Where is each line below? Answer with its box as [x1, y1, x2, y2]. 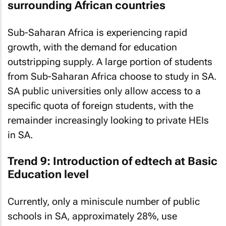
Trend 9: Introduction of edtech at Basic [8, 155, 217, 167]
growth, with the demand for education [8, 41, 177, 53]
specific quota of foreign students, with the [8, 99, 193, 111]
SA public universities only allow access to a [8, 85, 201, 97]
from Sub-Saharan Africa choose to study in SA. [8, 70, 216, 82]
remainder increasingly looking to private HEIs [8, 114, 209, 126]
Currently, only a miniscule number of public [8, 195, 200, 207]
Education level [8, 168, 89, 181]
